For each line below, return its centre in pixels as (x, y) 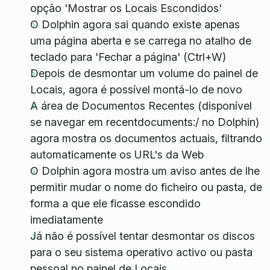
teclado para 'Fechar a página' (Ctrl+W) (128, 57)
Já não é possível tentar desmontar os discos (142, 236)
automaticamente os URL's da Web (117, 155)
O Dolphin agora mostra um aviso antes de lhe (145, 171)
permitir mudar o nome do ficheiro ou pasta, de (146, 187)
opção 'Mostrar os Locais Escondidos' (126, 8)
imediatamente (66, 220)
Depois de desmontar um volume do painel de (144, 74)
